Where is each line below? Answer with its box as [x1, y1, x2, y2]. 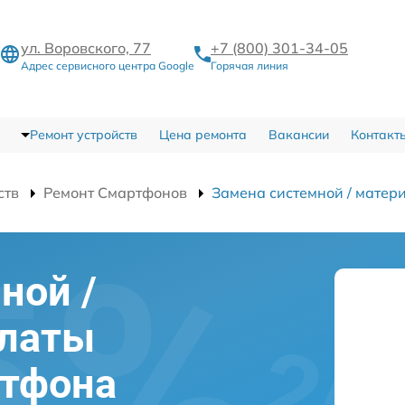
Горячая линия [211, 58, 288, 72]
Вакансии [268, 127, 329, 144]
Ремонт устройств [29, 127, 137, 144]
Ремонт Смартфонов [43, 184, 187, 202]
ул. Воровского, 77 [21, 38, 151, 57]
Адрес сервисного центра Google [21, 58, 194, 72]
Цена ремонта [158, 127, 247, 144]
